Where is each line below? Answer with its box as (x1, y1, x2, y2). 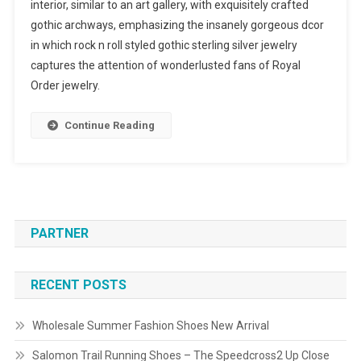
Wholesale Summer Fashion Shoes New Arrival (31, 319, 269, 333)
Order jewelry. (30, 79, 100, 93)
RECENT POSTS (30, 277, 127, 293)
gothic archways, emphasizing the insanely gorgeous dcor (30, 19, 324, 32)
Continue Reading (64, 119, 155, 132)
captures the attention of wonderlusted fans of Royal (30, 59, 301, 73)
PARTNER (30, 226, 89, 242)
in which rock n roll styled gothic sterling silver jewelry (30, 39, 297, 52)
